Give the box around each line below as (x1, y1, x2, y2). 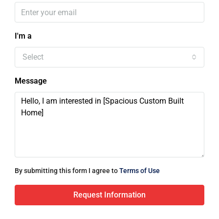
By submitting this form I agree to (15, 167, 119, 175)
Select (22, 52, 44, 62)
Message (15, 76, 47, 86)
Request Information (73, 190, 146, 200)
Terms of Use (119, 167, 160, 175)
